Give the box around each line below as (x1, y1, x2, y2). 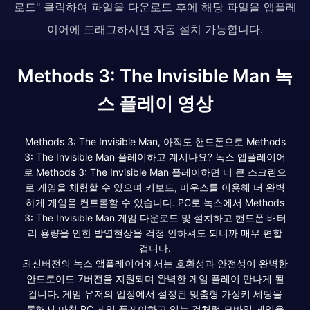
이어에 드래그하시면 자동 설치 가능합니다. (47, 21, 263, 36)
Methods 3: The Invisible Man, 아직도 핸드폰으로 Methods (24, 135, 286, 147)
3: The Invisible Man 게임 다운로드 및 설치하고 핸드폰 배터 (24, 211, 286, 224)
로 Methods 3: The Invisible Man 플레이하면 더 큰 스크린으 (24, 165, 286, 178)
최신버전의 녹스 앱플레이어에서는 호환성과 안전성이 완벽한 (22, 257, 288, 269)
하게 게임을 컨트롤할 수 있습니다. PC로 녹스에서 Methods (26, 196, 284, 208)
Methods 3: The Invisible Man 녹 (17, 64, 293, 86)
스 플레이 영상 (97, 92, 213, 114)
